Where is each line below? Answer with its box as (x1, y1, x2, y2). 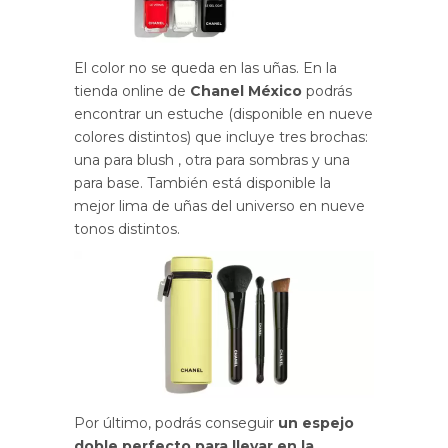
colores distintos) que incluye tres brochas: (74, 128, 368, 147)
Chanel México (190, 82, 302, 101)
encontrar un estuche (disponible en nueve (74, 105, 373, 124)
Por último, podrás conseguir (74, 414, 278, 433)
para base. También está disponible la (74, 174, 331, 193)
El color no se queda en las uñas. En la (74, 59, 337, 78)
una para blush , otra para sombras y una (74, 151, 350, 170)
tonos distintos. (74, 220, 180, 239)
